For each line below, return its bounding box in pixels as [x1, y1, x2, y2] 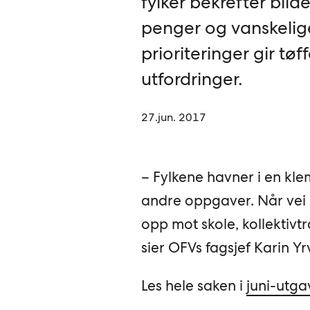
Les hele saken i [140, 276, 246, 295]
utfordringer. [140, 66, 243, 91]
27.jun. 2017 [140, 110, 206, 125]
